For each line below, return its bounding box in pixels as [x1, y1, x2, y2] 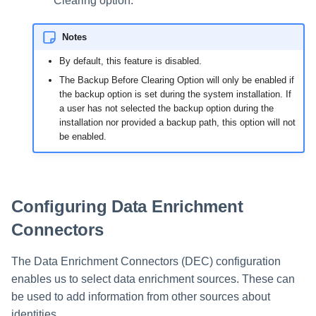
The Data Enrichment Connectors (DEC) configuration [11, 255, 281, 267]
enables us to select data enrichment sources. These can [11, 272, 295, 285]
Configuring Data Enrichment [11, 196, 243, 216]
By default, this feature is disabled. [59, 56, 202, 67]
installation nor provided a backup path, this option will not [59, 116, 296, 128]
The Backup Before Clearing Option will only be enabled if [59, 74, 294, 85]
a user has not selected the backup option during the [59, 102, 274, 114]
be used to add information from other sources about [11, 290, 270, 303]
